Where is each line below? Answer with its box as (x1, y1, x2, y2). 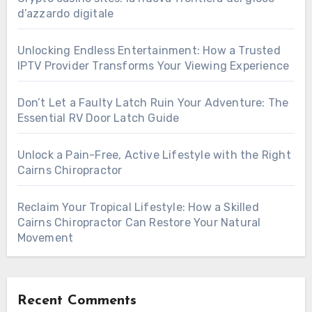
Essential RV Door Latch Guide (17, 111, 180, 125)
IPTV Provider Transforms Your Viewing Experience (17, 58, 290, 72)
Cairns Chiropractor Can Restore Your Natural (17, 215, 261, 229)
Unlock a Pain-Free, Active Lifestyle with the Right (17, 148, 291, 162)
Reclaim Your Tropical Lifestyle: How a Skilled (17, 200, 259, 214)
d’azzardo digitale (17, 6, 114, 20)
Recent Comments (17, 293, 136, 308)
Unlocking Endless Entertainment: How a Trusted (17, 43, 281, 57)
